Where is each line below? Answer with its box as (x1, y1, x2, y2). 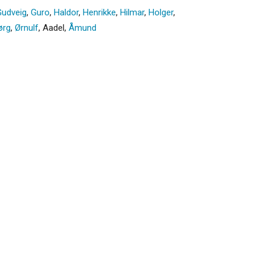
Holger (148, 7, 173, 18)
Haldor (54, 7, 79, 18)
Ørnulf (15, 22, 38, 33)
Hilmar (120, 7, 144, 18)
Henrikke (83, 7, 116, 18)
